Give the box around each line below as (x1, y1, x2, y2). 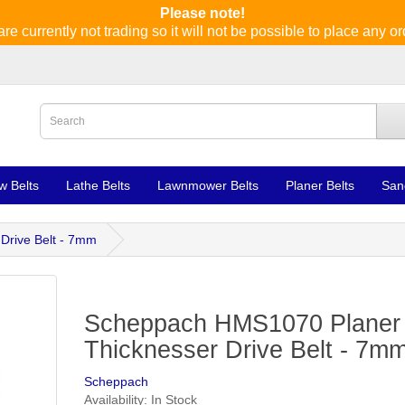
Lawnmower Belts (157, 178, 259, 193)
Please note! (160, 5, 245, 21)
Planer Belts (286, 178, 354, 193)
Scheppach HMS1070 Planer (83, 310, 400, 337)
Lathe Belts (66, 178, 130, 193)
